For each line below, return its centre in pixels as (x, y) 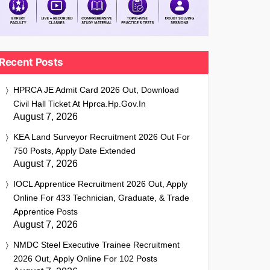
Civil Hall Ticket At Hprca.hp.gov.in (80, 104)
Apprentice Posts (46, 212)
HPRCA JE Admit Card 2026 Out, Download (96, 90)
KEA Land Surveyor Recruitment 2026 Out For (102, 137)
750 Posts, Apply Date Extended (74, 151)
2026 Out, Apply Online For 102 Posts (85, 259)
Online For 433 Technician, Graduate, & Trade (101, 198)
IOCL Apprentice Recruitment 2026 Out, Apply (100, 184)
